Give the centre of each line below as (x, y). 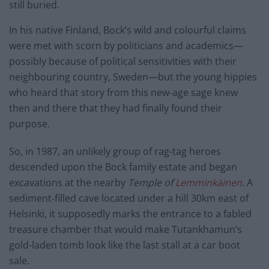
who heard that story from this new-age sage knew (123, 93)
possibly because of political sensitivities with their (123, 62)
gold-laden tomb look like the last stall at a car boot (125, 245)
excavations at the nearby (68, 183)
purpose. (29, 124)
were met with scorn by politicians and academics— (126, 46)
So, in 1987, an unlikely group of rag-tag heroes (115, 152)
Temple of (152, 183)
